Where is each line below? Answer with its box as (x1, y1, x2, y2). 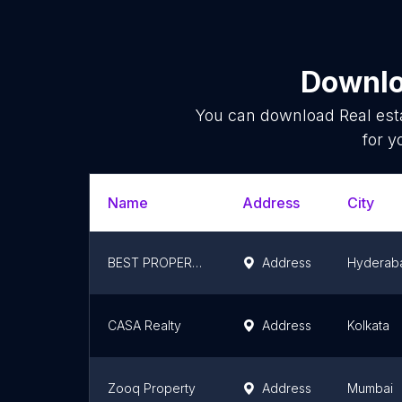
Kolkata (347, 318, 389, 333)
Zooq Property (108, 380, 196, 396)
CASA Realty (108, 318, 181, 333)
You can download (194, 106, 339, 125)
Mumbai (347, 380, 393, 396)
